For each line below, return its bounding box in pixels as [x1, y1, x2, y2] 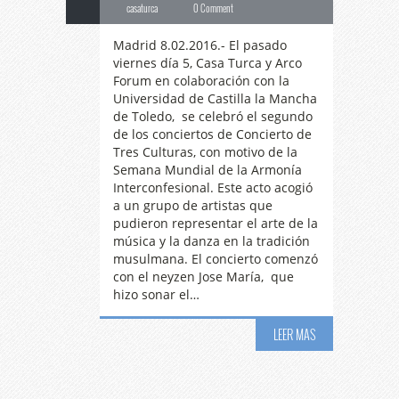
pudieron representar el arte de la [113, 215, 318, 232]
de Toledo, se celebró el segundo [113, 108, 313, 125]
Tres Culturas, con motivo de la [113, 143, 297, 160]
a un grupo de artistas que [113, 197, 273, 214]
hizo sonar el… [113, 286, 199, 303]
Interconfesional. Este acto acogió [113, 179, 313, 196]
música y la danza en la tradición [113, 232, 310, 249]
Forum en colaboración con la [113, 72, 289, 89]
